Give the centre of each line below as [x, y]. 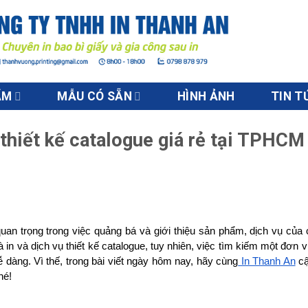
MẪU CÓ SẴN [95, 96]
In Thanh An [267, 261]
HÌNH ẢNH [206, 96]
